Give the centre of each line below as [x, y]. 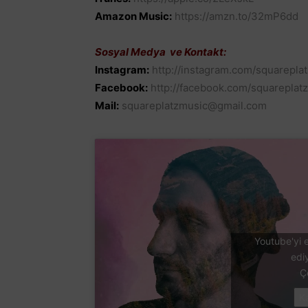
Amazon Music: [133, 16]
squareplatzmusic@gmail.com [194, 106]
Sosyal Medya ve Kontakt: [161, 52]
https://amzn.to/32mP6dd [236, 16]
